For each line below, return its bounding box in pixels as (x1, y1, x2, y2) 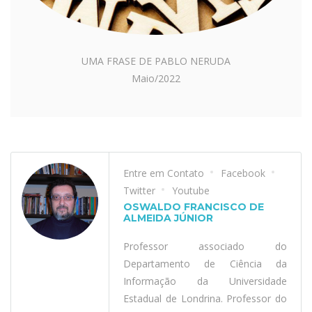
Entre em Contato (123, 166, 204, 180)
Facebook (221, 166, 265, 180)
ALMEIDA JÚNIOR (123, 212, 213, 224)
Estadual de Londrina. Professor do (123, 292, 287, 305)
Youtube (172, 184, 210, 197)
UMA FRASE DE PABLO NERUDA (81, 54, 231, 68)
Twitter (123, 184, 155, 197)
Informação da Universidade (123, 274, 287, 288)
